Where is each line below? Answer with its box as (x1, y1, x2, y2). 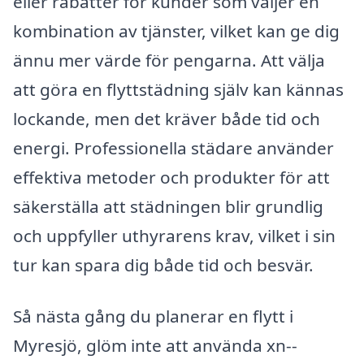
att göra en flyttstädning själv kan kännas (13, 77, 344, 101)
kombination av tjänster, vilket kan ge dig (13, 19, 340, 42)
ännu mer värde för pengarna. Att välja (13, 48, 325, 71)
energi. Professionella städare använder (13, 136, 334, 159)
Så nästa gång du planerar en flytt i (13, 305, 293, 328)
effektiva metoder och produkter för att (13, 165, 330, 188)
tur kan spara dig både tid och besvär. (13, 253, 314, 276)
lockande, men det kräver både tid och (13, 106, 320, 130)
